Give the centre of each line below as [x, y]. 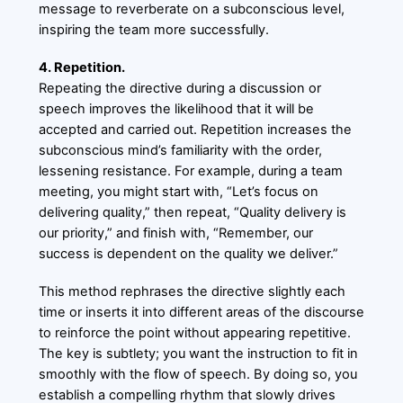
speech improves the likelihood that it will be [176, 108]
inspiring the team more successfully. [153, 29]
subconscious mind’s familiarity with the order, [180, 150]
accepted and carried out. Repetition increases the [195, 129]
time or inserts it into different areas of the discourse [201, 312]
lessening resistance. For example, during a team [190, 170]
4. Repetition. [81, 67]
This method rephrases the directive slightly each [192, 291]
